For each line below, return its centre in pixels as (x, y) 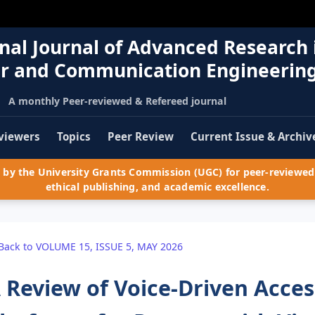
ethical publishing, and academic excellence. (157, 187)
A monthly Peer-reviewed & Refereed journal (117, 101)
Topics (74, 137)
